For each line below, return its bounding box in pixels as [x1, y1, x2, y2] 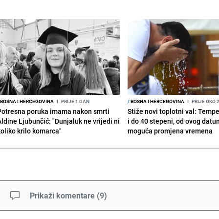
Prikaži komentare [29, 190, 95, 201]
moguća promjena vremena [128, 126, 213, 135]
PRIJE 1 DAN [60, 97, 89, 105]
